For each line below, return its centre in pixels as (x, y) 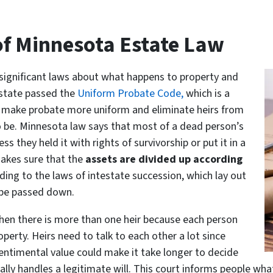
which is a (208, 94)
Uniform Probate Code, (132, 94)
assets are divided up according (164, 159)
